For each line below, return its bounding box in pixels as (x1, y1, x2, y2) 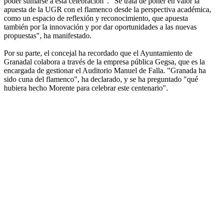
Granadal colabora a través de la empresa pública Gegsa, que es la (4, 57, 205, 66)
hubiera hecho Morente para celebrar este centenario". (4, 83, 168, 92)
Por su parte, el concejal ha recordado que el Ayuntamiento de (4, 48, 192, 57)
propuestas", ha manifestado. (4, 31, 92, 40)
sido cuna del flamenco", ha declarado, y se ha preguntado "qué (4, 75, 198, 83)
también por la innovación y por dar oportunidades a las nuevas (4, 22, 197, 31)
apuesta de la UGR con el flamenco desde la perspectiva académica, (4, 5, 211, 14)
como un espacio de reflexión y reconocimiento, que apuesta (4, 14, 188, 22)
